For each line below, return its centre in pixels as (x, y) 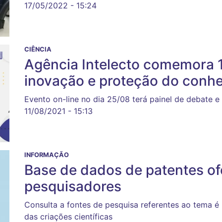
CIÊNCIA (38, 49)
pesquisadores (73, 186)
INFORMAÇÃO (47, 155)
